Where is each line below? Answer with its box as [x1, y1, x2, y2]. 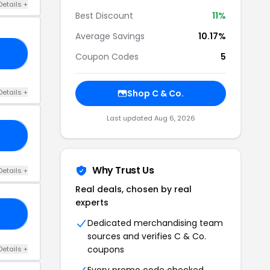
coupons [87, 243, 124, 256]
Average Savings [75, 30, 145, 42]
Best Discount [75, 10, 133, 22]
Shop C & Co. [127, 87, 184, 99]
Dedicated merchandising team [87, 217, 223, 229]
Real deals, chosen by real [75, 183, 192, 195]
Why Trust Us [92, 163, 154, 177]
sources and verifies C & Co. [87, 230, 206, 242]
